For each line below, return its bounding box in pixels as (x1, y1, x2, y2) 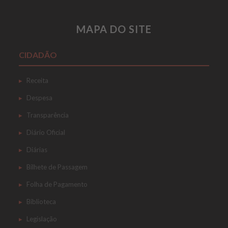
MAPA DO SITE (76, 23, 152, 35)
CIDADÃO (18, 50, 57, 60)
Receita (26, 76, 48, 84)
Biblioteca (26, 197, 56, 206)
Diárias (26, 146, 47, 154)
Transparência (26, 111, 69, 119)
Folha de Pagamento (26, 180, 88, 188)
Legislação (26, 215, 57, 223)
